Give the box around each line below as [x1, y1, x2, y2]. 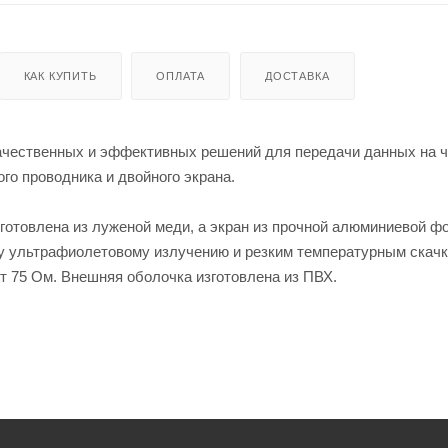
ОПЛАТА [156, 69, 206, 82]
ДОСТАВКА [265, 69, 330, 82]
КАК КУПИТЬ [23, 69, 97, 82]
